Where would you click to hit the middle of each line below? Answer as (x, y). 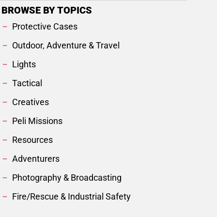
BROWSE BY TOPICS (46, 10)
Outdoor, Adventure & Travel (66, 46)
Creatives (31, 102)
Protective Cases (45, 27)
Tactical (27, 83)
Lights (24, 64)
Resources (33, 140)
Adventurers (36, 159)
